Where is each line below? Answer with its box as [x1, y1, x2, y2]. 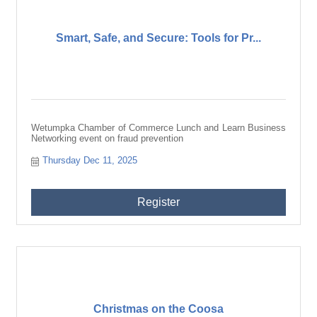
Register [137, 196, 180, 208]
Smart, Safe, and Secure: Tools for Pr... [56, 31, 261, 44]
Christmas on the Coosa [93, 302, 224, 315]
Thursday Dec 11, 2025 [42, 155, 138, 166]
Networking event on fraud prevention [31, 133, 183, 144]
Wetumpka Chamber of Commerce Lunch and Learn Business [31, 122, 286, 133]
